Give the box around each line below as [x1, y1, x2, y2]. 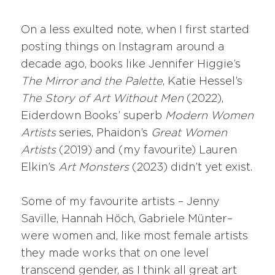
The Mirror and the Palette [21, 76, 163, 87]
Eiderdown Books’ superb [21, 110, 166, 122]
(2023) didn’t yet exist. [129, 161, 253, 173]
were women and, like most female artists [21, 231, 249, 242]
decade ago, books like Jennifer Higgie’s [21, 58, 241, 70]
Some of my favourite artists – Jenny [21, 196, 220, 208]
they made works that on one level [21, 248, 209, 260]
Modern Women [165, 110, 254, 122]
